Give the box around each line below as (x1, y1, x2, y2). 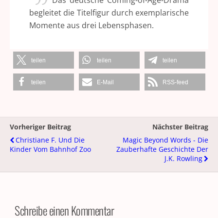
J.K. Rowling (164, 154, 202, 163)
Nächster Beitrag (152, 122, 208, 131)
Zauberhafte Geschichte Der (116, 145, 208, 154)
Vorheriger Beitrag (10, 122, 71, 131)
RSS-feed (162, 79, 188, 86)
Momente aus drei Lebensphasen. (29, 20, 154, 31)
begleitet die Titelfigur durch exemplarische (29, 7, 189, 18)
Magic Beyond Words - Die (123, 135, 208, 145)
